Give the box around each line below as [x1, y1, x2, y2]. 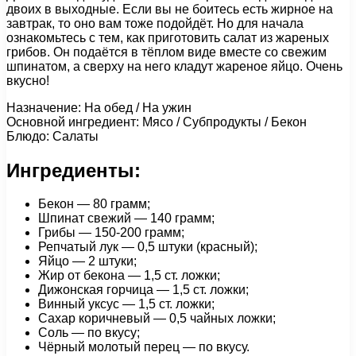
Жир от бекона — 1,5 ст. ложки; [38, 269, 220, 283]
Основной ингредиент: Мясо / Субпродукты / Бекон [6, 114, 307, 129]
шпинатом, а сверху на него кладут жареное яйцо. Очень [6, 59, 342, 73]
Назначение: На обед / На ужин [6, 100, 192, 114]
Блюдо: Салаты [6, 129, 99, 143]
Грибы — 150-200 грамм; [38, 226, 184, 240]
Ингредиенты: [6, 159, 141, 181]
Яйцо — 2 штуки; [38, 254, 137, 269]
